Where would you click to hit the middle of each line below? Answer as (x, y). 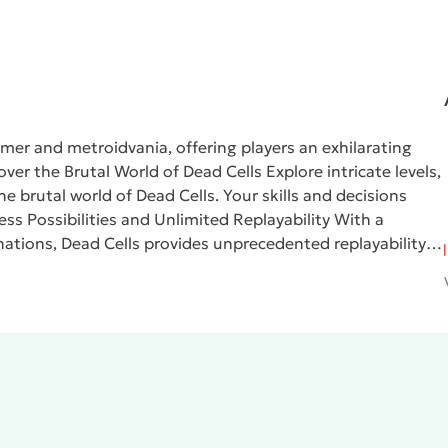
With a (359, 219)
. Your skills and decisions (311, 195)
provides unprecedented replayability (283, 243)
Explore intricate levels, (353, 171)
